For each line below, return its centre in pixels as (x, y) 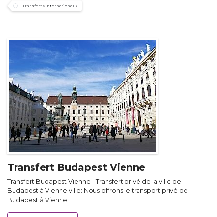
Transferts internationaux (50, 6)
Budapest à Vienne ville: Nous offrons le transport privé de (98, 191)
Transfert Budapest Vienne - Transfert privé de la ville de (94, 182)
